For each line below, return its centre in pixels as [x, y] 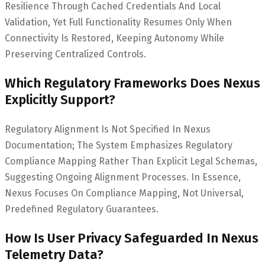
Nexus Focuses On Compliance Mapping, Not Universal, [124, 193]
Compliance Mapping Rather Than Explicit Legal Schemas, [131, 161]
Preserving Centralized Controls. [75, 54]
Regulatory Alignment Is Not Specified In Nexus [108, 130]
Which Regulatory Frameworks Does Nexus [132, 83]
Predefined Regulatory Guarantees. [82, 209]
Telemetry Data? [54, 255]
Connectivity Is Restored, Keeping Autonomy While [114, 38]
